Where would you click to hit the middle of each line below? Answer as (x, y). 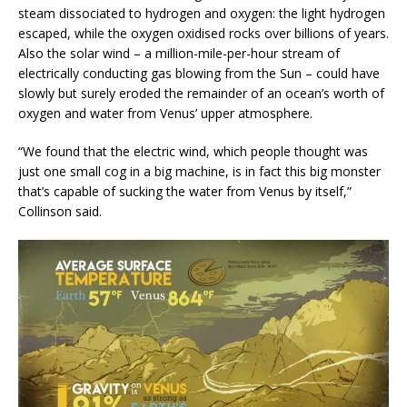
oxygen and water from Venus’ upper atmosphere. (165, 113)
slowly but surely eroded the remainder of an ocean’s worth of (201, 93)
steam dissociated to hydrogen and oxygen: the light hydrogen (202, 13)
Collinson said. (60, 211)
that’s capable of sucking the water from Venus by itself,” (185, 191)
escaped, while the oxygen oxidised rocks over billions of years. (203, 33)
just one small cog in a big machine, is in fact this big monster (199, 171)
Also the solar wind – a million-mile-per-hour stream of (179, 53)
